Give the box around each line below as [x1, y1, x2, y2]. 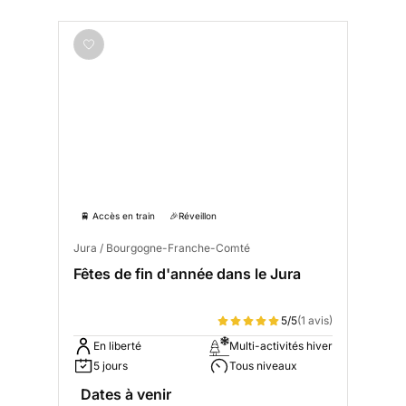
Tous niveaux [229, 359, 297, 373]
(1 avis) [297, 314, 333, 328]
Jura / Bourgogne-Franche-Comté [73, 241, 250, 256]
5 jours [93, 359, 128, 373]
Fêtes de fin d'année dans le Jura [73, 265, 301, 284]
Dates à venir [81, 385, 171, 404]
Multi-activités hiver [229, 339, 333, 353]
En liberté [93, 339, 141, 353]
